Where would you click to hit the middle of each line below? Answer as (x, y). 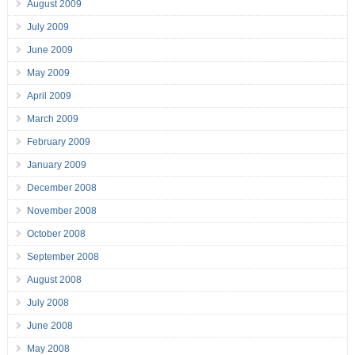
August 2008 (54, 280)
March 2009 (52, 119)
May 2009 (48, 73)
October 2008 (56, 234)
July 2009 (48, 27)
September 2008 (63, 257)
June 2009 (50, 50)
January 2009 (56, 165)
